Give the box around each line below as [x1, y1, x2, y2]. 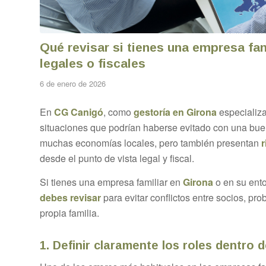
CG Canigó [54, 104, 103, 119]
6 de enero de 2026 [40, 78, 106, 90]
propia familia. [40, 205, 99, 220]
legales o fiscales [40, 56, 145, 71]
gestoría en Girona [134, 104, 217, 119]
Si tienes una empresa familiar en [40, 175, 183, 189]
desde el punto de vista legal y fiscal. [40, 151, 194, 165]
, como [103, 104, 134, 119]
